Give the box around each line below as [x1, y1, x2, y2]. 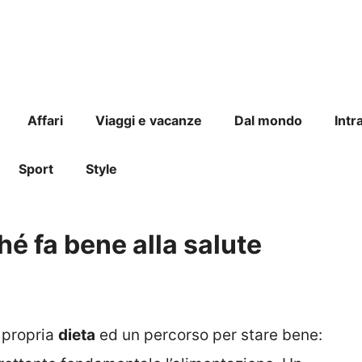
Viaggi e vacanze [95, 112, 202, 128]
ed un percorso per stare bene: [95, 325, 322, 344]
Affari [27, 112, 63, 128]
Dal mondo [234, 112, 302, 128]
